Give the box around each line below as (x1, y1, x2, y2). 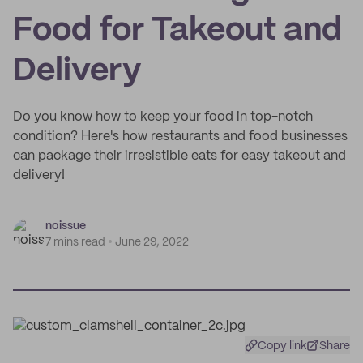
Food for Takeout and (13, 15, 342, 46)
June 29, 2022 (115, 237, 189, 248)
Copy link (258, 340, 307, 352)
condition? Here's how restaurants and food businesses (13, 130, 348, 143)
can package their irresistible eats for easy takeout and (13, 150, 346, 162)
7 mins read (45, 237, 105, 248)
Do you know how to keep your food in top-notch (13, 111, 313, 123)
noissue (45, 220, 86, 232)
